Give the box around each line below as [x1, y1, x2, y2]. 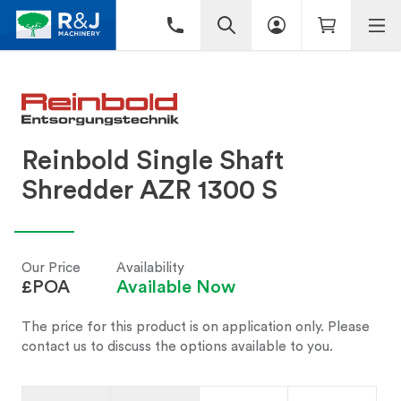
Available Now [116, 277, 235, 296]
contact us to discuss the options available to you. [21, 339, 333, 354]
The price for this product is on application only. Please [21, 320, 370, 334]
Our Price [21, 260, 81, 275]
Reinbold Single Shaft [21, 147, 284, 175]
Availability [116, 260, 184, 275]
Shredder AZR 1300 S [21, 176, 277, 204]
